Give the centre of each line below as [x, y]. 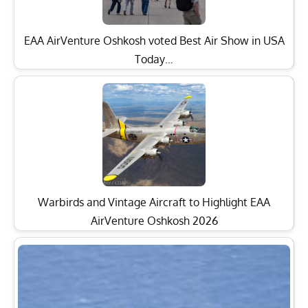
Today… [154, 59]
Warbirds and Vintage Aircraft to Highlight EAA [154, 202]
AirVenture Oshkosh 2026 [154, 220]
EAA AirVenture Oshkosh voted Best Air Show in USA [154, 40]
